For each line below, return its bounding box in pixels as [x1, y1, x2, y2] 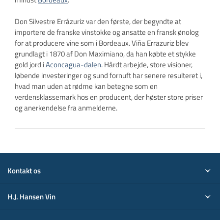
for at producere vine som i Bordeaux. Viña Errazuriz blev [15, 37, 189, 49]
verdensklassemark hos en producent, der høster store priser [15, 91, 203, 103]
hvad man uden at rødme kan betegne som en [15, 81, 158, 92]
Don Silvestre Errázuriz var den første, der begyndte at [15, 16, 181, 27]
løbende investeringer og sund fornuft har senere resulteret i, [15, 70, 202, 82]
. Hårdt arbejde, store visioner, [101, 59, 192, 71]
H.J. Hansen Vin [7, 191, 55, 203]
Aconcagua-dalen [46, 59, 101, 71]
